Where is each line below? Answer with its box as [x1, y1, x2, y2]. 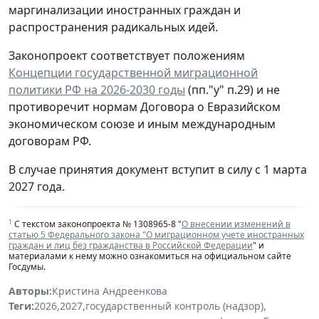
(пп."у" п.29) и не [185, 82, 280, 98]
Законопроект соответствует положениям [9, 48, 245, 64]
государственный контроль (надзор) [85, 299, 263, 313]
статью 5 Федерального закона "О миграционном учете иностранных [9, 229, 304, 241]
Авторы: [9, 284, 52, 298]
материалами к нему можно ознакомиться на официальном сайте [9, 250, 291, 263]
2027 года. [9, 179, 65, 195]
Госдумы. [9, 261, 46, 273]
